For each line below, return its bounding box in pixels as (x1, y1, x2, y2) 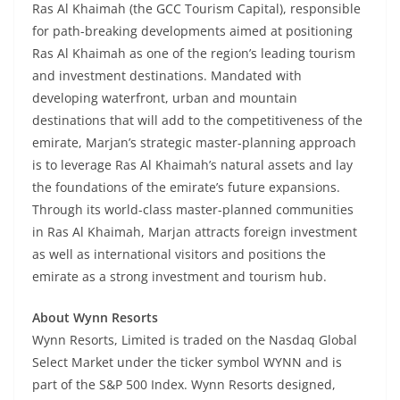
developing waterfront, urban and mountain (32, 89, 297, 107)
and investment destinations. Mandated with (32, 67, 302, 85)
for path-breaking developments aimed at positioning (32, 22, 353, 40)
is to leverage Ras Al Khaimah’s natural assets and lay (32, 156, 353, 174)
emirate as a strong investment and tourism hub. (32, 268, 327, 286)
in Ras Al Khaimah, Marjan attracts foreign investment (32, 223, 357, 241)
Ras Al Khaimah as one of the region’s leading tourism (32, 45, 355, 62)
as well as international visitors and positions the (32, 246, 326, 263)
